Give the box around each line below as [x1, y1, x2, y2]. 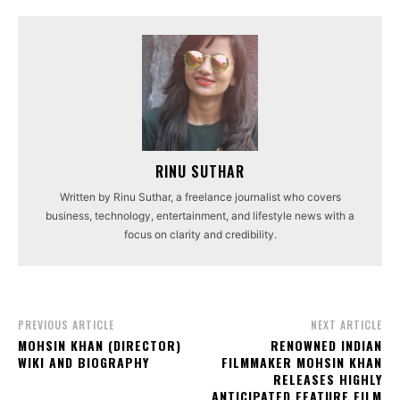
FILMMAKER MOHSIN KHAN [221, 353, 382, 372]
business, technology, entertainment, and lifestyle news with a [46, 209, 354, 223]
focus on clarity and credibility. [123, 228, 277, 242]
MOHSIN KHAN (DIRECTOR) [18, 336, 181, 355]
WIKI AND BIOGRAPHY [18, 353, 149, 372]
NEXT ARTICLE [310, 317, 382, 333]
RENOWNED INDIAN [270, 336, 382, 355]
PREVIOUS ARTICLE [18, 317, 114, 333]
